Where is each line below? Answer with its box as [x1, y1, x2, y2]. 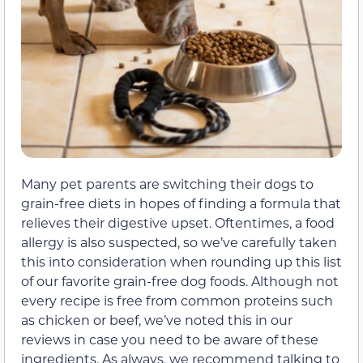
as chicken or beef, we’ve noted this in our [21, 310, 293, 328]
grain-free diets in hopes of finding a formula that [21, 194, 341, 211]
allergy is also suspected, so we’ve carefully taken [21, 233, 337, 250]
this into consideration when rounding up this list [21, 252, 342, 270]
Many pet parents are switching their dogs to [21, 174, 314, 192]
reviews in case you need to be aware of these [21, 330, 318, 348]
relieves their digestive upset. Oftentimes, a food [21, 213, 335, 231]
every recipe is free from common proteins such [21, 291, 333, 309]
